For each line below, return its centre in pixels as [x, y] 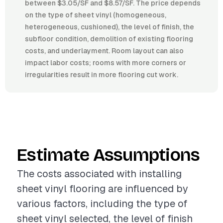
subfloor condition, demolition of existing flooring [109, 39]
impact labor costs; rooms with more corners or [106, 63]
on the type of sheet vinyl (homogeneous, [96, 15]
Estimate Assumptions [109, 155]
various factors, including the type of [102, 204]
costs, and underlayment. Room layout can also [104, 51]
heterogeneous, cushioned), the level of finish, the [110, 27]
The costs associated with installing [99, 174]
